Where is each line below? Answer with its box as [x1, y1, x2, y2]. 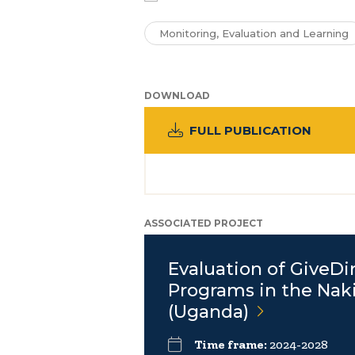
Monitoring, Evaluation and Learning [159, 27, 349, 40]
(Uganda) [168, 301, 249, 323]
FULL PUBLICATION [189, 123, 311, 138]
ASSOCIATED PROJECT [144, 217, 263, 229]
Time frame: [194, 337, 267, 352]
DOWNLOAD [144, 90, 210, 101]
